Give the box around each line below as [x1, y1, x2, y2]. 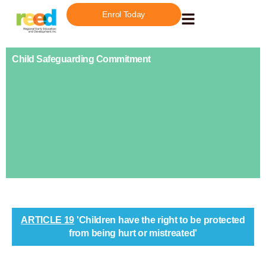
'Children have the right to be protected [74, 215, 245, 225]
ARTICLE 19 [21, 215, 75, 225]
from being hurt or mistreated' [69, 228, 197, 238]
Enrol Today [102, 9, 145, 19]
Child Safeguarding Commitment [12, 54, 151, 64]
